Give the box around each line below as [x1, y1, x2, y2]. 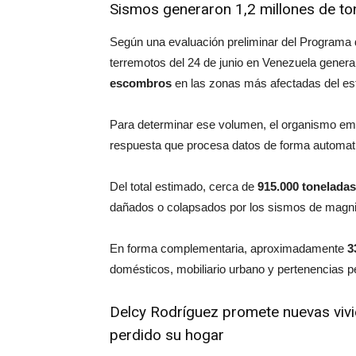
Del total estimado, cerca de [110, 180, 257, 193]
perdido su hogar [110, 326, 224, 344]
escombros [110, 76, 172, 90]
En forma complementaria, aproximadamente [110, 242, 347, 255]
